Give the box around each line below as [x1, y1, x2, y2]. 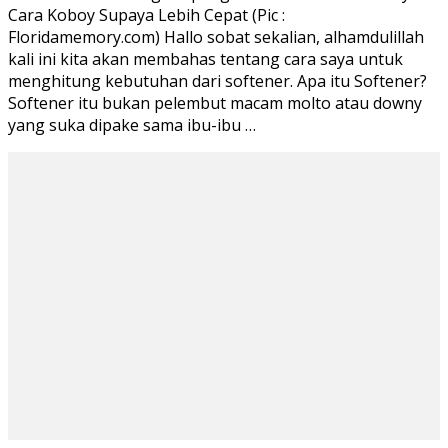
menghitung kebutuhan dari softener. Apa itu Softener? [8, 70, 427, 93]
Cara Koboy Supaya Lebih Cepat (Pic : [8, 4, 285, 27]
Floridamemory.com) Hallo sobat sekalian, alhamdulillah [8, 26, 424, 49]
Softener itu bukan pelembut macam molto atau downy [8, 92, 422, 115]
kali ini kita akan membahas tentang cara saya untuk [8, 48, 403, 71]
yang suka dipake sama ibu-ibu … [8, 114, 256, 137]
